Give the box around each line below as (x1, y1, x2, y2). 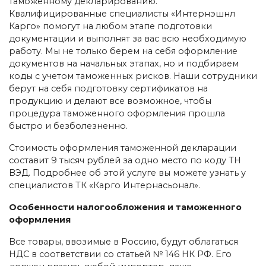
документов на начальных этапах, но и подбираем (9, 58, 239, 69)
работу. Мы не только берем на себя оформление (9, 45, 237, 56)
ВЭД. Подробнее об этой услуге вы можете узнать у (9, 167, 246, 178)
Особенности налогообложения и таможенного (9, 201, 242, 213)
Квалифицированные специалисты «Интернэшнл (9, 8, 235, 19)
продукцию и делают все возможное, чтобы (9, 95, 211, 106)
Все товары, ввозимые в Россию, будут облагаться (9, 236, 238, 247)
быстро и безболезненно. (9, 120, 128, 131)
